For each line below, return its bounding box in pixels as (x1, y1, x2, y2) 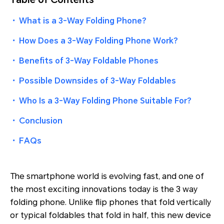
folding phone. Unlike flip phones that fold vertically (10, 197, 211, 207)
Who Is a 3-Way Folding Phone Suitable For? (19, 96, 191, 105)
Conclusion (19, 116, 62, 125)
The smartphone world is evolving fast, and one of (10, 171, 204, 181)
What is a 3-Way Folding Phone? (19, 16, 146, 25)
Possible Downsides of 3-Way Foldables (19, 76, 176, 85)
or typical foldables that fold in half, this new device (10, 210, 211, 220)
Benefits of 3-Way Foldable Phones (19, 56, 158, 65)
